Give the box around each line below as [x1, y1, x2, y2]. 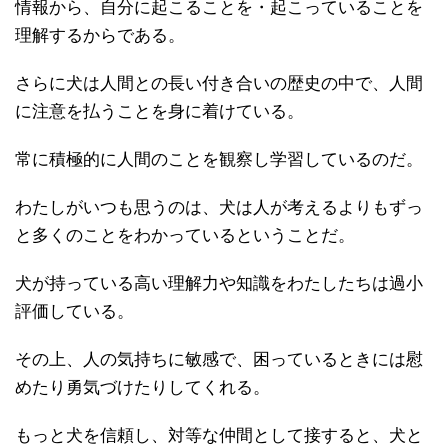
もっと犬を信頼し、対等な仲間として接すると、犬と [15, 426, 423, 446]
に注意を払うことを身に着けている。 [15, 102, 304, 122]
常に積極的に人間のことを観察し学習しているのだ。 [15, 150, 423, 170]
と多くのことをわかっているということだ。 [15, 226, 355, 246]
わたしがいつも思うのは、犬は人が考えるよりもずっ [15, 198, 423, 218]
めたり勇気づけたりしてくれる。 [15, 378, 270, 398]
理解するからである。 [15, 26, 185, 46]
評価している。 [15, 302, 134, 322]
